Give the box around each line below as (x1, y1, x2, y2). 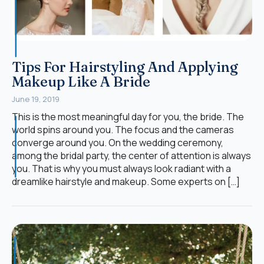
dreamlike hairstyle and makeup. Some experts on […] (12, 175, 240, 189)
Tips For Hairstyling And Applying (12, 58, 238, 76)
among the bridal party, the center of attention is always (12, 149, 251, 163)
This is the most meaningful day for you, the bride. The (12, 110, 244, 124)
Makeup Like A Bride (12, 73, 150, 91)
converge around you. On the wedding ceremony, (12, 136, 223, 150)
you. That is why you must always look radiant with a (12, 162, 231, 176)
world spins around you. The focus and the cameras (12, 123, 234, 137)
